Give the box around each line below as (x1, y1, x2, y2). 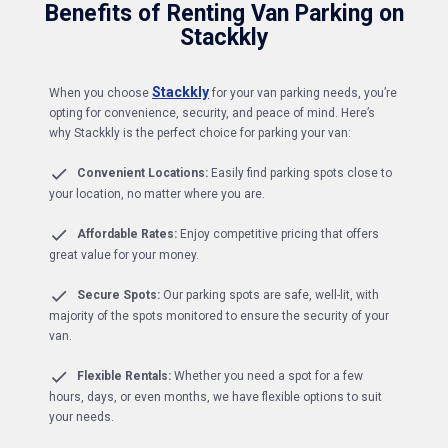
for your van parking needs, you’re (212, 86, 397, 101)
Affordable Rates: (77, 227, 177, 242)
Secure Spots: (77, 288, 160, 302)
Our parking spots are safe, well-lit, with (163, 288, 379, 302)
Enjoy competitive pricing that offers (180, 227, 379, 242)
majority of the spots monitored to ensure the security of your (49, 308, 389, 323)
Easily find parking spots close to (211, 166, 392, 181)
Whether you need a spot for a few (174, 368, 363, 383)
